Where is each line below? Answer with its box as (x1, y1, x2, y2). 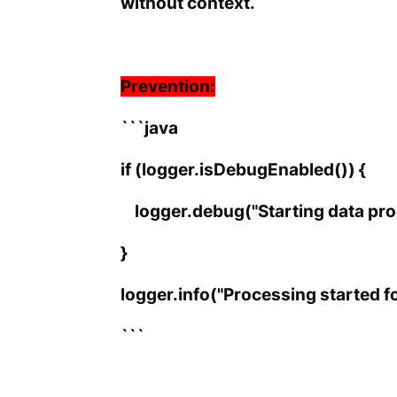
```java (120, 118, 178, 139)
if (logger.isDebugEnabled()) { (120, 160, 366, 181)
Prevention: (120, 76, 215, 97)
